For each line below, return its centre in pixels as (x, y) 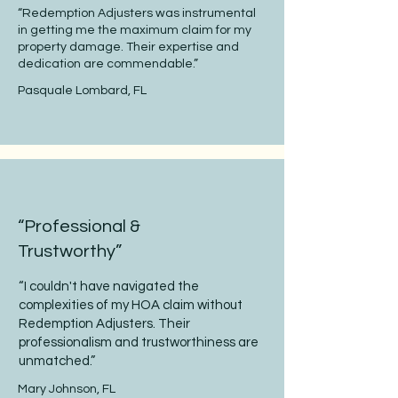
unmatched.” (57, 361)
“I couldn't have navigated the (109, 287)
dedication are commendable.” (108, 64)
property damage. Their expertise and (128, 47)
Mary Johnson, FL (67, 389)
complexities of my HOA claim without (131, 305)
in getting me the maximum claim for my (135, 30)
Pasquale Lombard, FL (82, 91)
